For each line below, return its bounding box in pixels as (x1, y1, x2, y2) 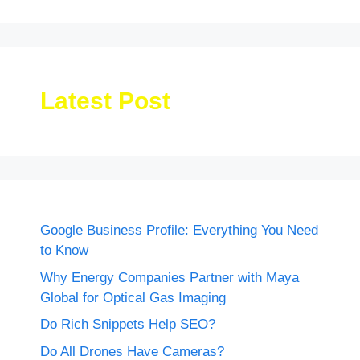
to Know (40, 243, 88, 259)
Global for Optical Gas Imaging (40, 289, 226, 305)
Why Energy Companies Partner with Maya (40, 269, 299, 285)
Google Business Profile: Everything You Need (40, 223, 318, 239)
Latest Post (40, 88, 170, 115)
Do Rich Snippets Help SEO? (40, 317, 215, 333)
